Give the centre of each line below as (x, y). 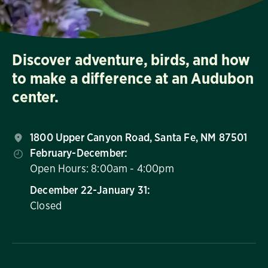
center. (36, 97)
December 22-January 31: (90, 190)
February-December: (79, 153)
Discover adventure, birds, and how (131, 60)
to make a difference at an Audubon (133, 78)
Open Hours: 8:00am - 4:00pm (102, 168)
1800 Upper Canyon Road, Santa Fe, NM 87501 (139, 137)
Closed (46, 205)
